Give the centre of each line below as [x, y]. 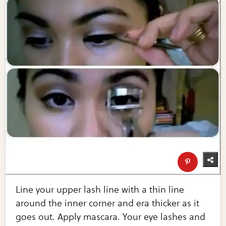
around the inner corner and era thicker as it [108, 204]
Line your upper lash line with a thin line [100, 190]
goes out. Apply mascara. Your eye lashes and [111, 217]
